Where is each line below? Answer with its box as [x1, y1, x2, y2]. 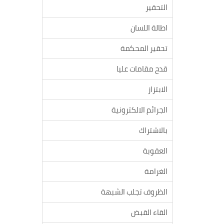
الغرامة [144, 164, 167, 178]
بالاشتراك [139, 123, 167, 137]
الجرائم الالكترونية [111, 102, 167, 117]
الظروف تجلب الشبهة [101, 184, 167, 199]
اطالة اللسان [130, 20, 167, 35]
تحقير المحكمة [120, 41, 167, 55]
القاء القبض [131, 205, 167, 219]
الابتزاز [148, 82, 167, 96]
